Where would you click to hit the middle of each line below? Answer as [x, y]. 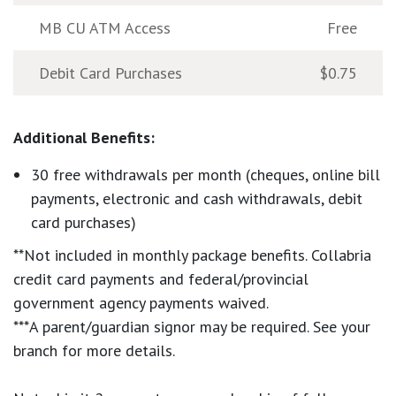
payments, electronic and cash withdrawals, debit [197, 198]
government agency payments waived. [141, 302]
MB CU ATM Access [105, 27]
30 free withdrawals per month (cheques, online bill [206, 174]
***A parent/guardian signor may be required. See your [192, 326]
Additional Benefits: [84, 137]
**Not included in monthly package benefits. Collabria [192, 255]
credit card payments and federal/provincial [161, 278]
